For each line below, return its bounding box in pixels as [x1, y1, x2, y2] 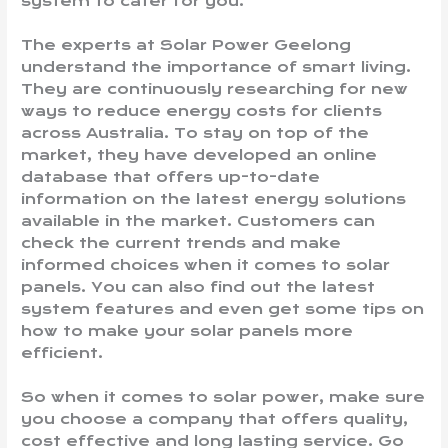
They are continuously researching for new [21, 79, 409, 98]
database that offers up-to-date [21, 167, 321, 186]
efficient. [21, 343, 104, 362]
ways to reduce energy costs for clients [21, 101, 383, 120]
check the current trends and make [21, 233, 342, 252]
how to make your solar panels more [21, 321, 354, 340]
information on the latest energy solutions [21, 189, 407, 208]
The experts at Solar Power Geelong [21, 35, 352, 54]
